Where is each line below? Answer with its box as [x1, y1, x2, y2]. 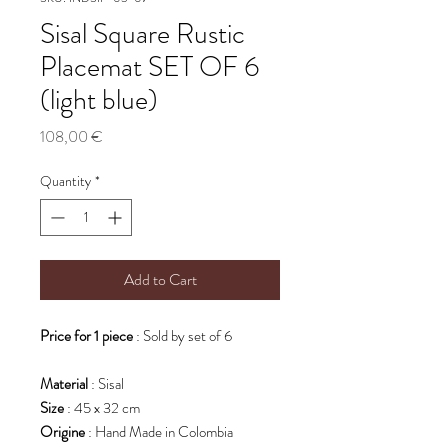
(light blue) [40, 80, 158, 121]
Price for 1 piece [40, 325, 133, 348]
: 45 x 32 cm [64, 397, 140, 420]
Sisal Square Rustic [40, 14, 245, 55]
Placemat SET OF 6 [40, 47, 260, 88]
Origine [40, 421, 85, 444]
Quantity [40, 171, 91, 192]
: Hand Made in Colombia [85, 421, 233, 444]
